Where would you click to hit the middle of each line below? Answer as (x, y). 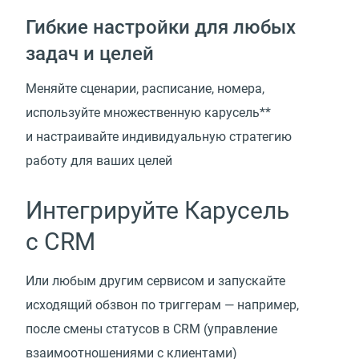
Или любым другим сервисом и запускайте (155, 281)
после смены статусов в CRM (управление (151, 329)
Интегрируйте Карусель (157, 211)
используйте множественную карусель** (148, 113)
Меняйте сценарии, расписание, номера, (145, 89)
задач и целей (90, 54)
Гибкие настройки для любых (161, 28)
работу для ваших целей (99, 161)
